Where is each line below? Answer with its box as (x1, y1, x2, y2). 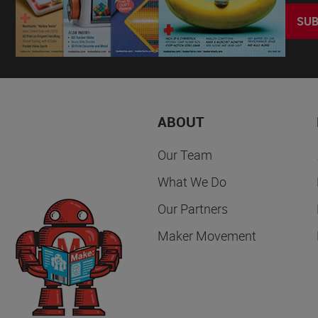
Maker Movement (158, 227, 256, 245)
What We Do (158, 173, 226, 191)
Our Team (158, 146, 212, 164)
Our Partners (158, 200, 228, 218)
